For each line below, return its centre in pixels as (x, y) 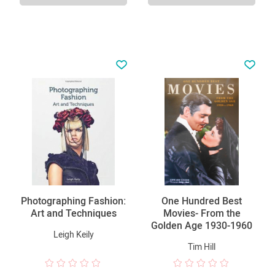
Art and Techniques (73, 213)
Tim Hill (202, 246)
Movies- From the (202, 213)
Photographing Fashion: (73, 201)
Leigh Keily (73, 234)
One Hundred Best (202, 201)
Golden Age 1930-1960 (202, 225)
